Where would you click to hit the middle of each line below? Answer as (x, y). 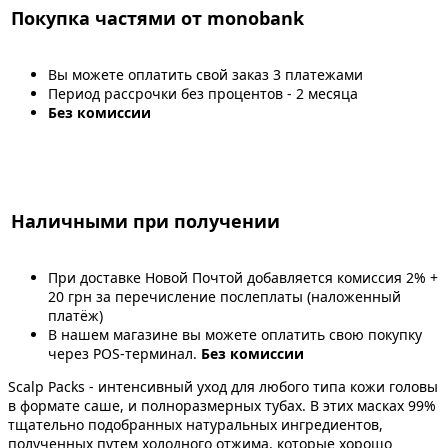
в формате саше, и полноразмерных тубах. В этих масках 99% (222, 405)
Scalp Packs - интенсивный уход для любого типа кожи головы (223, 386)
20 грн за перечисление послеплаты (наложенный (224, 296)
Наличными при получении (145, 220)
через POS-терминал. (124, 353)
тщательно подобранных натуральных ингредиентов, (195, 424)
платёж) (75, 315)
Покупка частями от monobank (157, 17)
